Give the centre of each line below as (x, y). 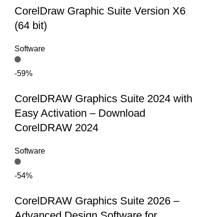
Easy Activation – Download (80, 113)
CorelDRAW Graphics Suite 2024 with (103, 99)
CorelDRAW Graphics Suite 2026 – (97, 201)
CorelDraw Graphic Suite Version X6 (100, 11)
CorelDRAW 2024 (56, 128)
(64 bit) (31, 26)
